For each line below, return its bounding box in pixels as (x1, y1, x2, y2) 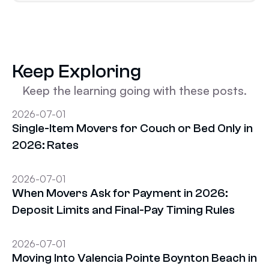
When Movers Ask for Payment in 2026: (12, 186, 228, 200)
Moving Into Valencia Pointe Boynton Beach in (12, 250, 257, 265)
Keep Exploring (12, 60, 141, 82)
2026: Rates (12, 138, 79, 152)
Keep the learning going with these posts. (22, 82, 247, 98)
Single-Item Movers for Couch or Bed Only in (12, 121, 253, 135)
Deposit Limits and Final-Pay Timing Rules (12, 202, 235, 217)
